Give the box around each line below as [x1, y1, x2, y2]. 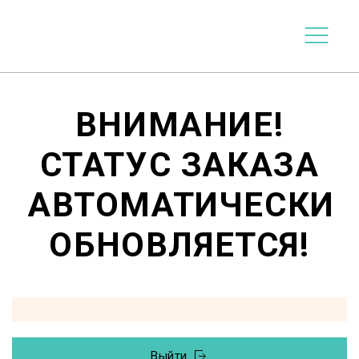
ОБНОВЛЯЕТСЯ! [49, 225, 310, 264]
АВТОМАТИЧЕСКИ [28, 185, 335, 224]
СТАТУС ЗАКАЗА [39, 145, 320, 184]
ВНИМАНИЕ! [75, 105, 99, 144]
